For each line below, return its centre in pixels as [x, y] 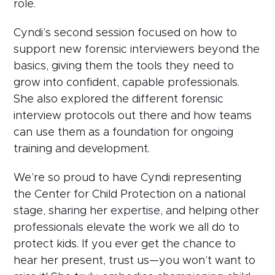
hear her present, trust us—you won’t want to [135, 261]
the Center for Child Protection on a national [130, 194]
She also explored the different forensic [119, 99]
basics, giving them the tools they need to [124, 66]
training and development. [82, 149]
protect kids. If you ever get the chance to [125, 244]
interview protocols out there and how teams [133, 116]
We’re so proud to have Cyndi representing [128, 178]
